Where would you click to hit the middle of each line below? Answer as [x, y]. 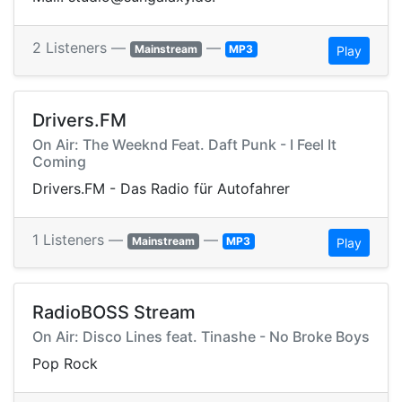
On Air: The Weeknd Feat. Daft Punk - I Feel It [184, 145]
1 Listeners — [80, 240]
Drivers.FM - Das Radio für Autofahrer [161, 189]
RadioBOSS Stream [114, 313]
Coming [59, 162]
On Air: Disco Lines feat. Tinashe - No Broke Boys [201, 337]
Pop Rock [65, 364]
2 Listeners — [81, 48]
